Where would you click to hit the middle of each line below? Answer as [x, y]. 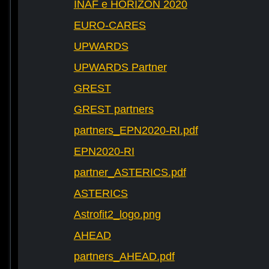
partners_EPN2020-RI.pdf [136, 131]
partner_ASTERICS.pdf [130, 173]
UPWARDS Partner [120, 68]
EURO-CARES [110, 26]
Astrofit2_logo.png [117, 215]
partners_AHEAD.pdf [124, 257]
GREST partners [113, 110]
